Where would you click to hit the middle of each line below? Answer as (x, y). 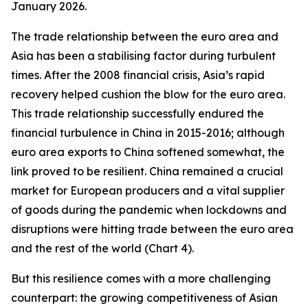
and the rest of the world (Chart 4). (102, 248)
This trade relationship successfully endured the (137, 113)
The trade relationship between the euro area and (145, 36)
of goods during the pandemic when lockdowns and (149, 210)
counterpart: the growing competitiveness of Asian (144, 298)
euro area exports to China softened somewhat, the (148, 152)
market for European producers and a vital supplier (148, 190)
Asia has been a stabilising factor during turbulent (143, 56)
